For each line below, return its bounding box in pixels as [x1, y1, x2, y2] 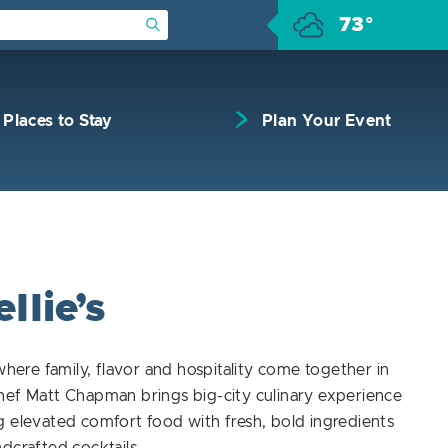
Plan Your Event [261, 113, 392, 129]
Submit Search [145, 16, 250, 32]
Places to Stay [3, 113, 113, 129]
